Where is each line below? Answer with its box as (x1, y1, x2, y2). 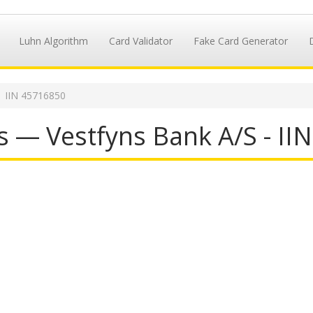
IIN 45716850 (5, 89, 66, 103)
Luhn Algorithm (18, 34, 88, 48)
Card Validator (108, 34, 173, 48)
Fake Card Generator (193, 34, 288, 48)
